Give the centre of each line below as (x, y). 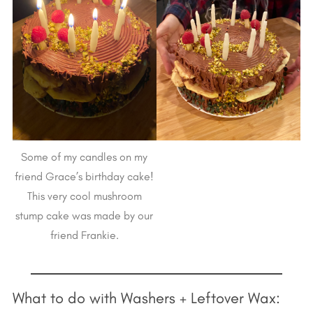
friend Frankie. (84, 235)
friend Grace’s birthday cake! (85, 177)
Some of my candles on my (85, 157)
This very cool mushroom (84, 196)
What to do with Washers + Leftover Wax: (146, 298)
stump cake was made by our (85, 216)
